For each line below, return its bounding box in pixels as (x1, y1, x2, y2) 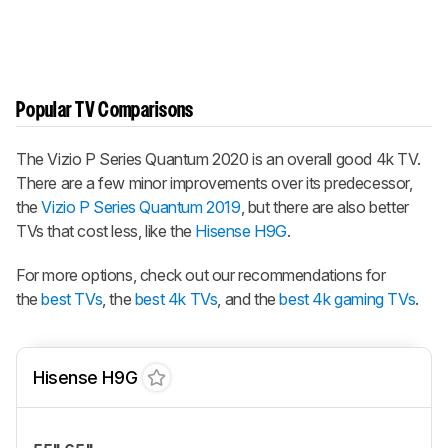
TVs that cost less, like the (16, 221, 196, 242)
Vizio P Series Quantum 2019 (41, 197, 241, 218)
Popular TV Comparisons (16, 102, 194, 121)
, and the (217, 289, 280, 310)
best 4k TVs (134, 289, 218, 310)
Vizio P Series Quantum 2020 (47, 149, 249, 170)
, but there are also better (240, 197, 409, 218)
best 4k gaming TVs (279, 289, 416, 310)
